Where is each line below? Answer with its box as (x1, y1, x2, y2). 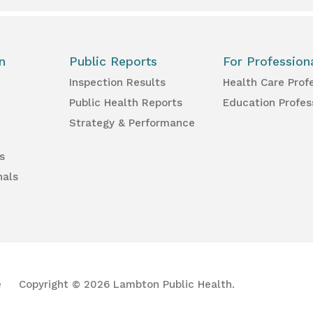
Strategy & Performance (69, 117, 196, 130)
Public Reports (69, 54, 158, 69)
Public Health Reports (69, 96, 183, 110)
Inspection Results (69, 76, 166, 89)
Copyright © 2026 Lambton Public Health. (19, 278, 235, 291)
